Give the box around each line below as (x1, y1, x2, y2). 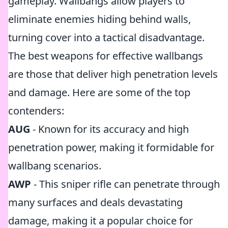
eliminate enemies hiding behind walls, (8, 12, 191, 26)
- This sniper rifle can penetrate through (31, 177, 220, 191)
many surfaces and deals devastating (8, 195, 183, 209)
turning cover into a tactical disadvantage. (8, 31, 205, 44)
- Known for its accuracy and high (30, 122, 189, 136)
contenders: (8, 104, 64, 118)
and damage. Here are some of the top (8, 85, 190, 99)
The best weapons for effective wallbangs (8, 49, 203, 63)
